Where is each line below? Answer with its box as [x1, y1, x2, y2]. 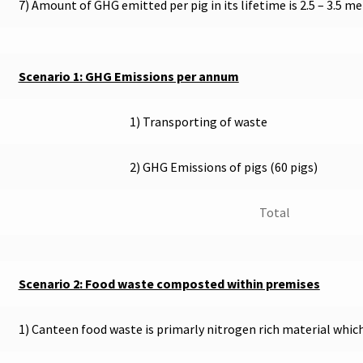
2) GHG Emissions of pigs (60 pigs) [130, 159, 318, 176]
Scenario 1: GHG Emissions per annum [18, 68, 239, 85]
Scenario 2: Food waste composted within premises [18, 275, 320, 293]
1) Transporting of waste [130, 113, 267, 130]
